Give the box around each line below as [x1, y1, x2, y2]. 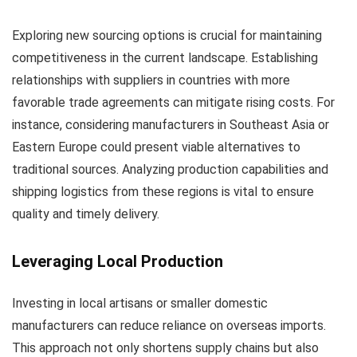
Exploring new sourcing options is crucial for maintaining [12, 28, 322, 44]
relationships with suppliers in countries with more [12, 73, 290, 88]
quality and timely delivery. [12, 206, 159, 222]
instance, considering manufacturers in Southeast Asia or [12, 117, 329, 133]
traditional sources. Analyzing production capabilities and [12, 162, 328, 178]
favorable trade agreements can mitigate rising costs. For [12, 95, 335, 111]
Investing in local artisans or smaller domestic [12, 296, 268, 312]
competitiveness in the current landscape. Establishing [12, 50, 318, 66]
